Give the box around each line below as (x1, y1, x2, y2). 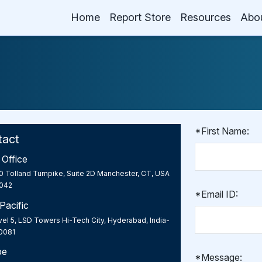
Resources (180, 11, 231, 23)
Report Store (109, 11, 171, 23)
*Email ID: (195, 188, 239, 200)
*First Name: (195, 125, 250, 137)
